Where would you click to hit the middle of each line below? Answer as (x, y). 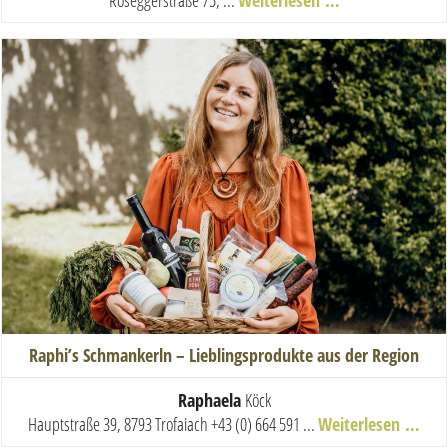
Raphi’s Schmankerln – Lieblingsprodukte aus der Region (224, 355)
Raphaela (211, 400)
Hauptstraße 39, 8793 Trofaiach (119, 424)
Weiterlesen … (369, 424)
